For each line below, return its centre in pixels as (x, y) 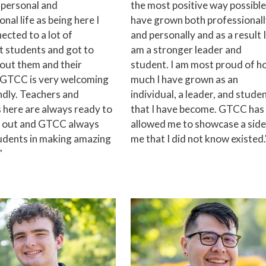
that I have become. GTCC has (197, 109)
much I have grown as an (184, 80)
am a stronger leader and (186, 50)
